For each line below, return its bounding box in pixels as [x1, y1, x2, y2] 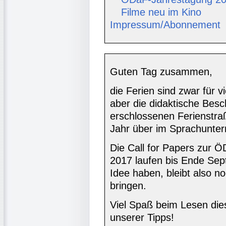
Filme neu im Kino [121, 7, 201, 18]
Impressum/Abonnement [110, 19, 220, 31]
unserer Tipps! [110, 212, 174, 223]
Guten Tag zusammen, [110, 66, 212, 78]
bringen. [110, 180, 146, 192]
